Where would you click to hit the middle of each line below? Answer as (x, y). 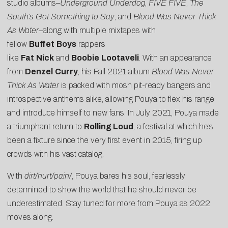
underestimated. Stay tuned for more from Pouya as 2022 (109, 203)
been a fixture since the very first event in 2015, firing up (105, 140)
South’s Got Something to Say (61, 16)
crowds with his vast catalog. (55, 154)
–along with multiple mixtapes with (97, 30)
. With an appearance (175, 58)
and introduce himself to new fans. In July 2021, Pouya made (113, 112)
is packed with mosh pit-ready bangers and (135, 85)
